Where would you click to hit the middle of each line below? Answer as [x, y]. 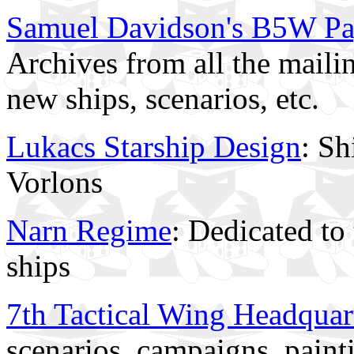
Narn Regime [89, 230]
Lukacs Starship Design [154, 147]
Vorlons [55, 182]
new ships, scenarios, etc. [163, 98]
